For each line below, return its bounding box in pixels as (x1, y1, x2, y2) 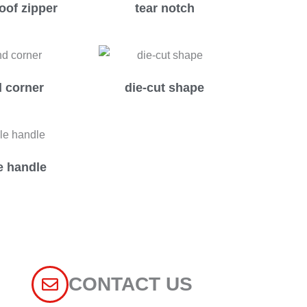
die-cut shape (125, 81, 204, 95)
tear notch (134, 1, 195, 16)
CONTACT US (69, 273, 193, 295)
